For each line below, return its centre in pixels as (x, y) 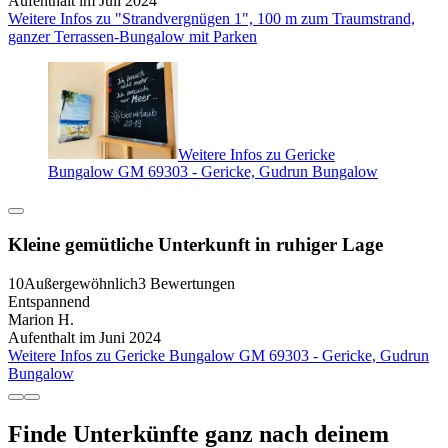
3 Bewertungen (186, 283)
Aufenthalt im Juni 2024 (84, 337)
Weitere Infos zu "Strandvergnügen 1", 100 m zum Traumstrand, (211, 18)
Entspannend (49, 301)
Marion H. (41, 319)
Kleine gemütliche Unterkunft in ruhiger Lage (195, 245)
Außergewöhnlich (81, 283)
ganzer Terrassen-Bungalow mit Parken (132, 36)
